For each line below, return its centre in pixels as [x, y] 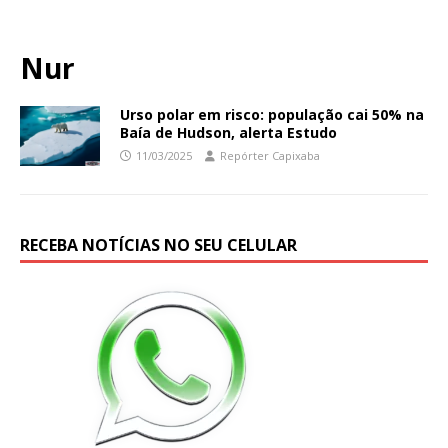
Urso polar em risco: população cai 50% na [272, 114]
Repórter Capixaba [270, 155]
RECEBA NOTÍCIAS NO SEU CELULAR [158, 244]
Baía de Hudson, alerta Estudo [228, 132]
